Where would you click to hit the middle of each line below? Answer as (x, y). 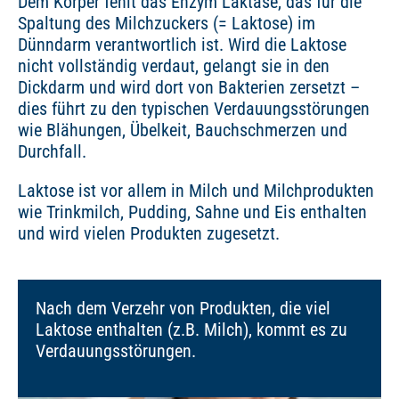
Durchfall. (54, 151)
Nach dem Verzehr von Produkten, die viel (183, 308)
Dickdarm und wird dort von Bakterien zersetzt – (189, 87)
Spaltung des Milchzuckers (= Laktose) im (167, 23)
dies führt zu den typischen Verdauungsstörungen (194, 109)
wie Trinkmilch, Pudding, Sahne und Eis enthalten (192, 212)
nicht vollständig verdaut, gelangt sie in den (174, 66)
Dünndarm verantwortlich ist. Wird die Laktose (182, 45)
